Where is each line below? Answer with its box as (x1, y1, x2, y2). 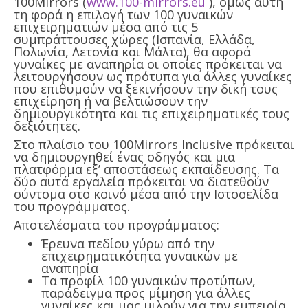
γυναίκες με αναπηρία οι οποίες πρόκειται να (14, 55, 282, 72)
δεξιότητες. (14, 117, 80, 134)
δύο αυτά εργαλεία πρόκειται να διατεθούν (14, 173, 269, 190)
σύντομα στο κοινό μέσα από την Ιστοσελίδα (14, 185, 278, 202)
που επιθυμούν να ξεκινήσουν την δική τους (14, 80, 278, 97)
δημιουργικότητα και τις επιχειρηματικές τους (14, 104, 289, 122)
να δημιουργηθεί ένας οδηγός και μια (14, 148, 235, 165)
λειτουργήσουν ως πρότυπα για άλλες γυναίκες (14, 67, 292, 85)
